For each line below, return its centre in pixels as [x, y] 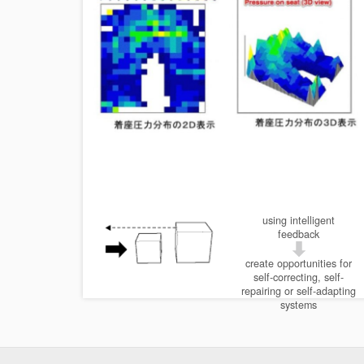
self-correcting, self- [299, 277]
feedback [299, 234]
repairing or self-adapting [299, 291]
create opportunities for [299, 264]
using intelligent [299, 220]
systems [299, 305]
